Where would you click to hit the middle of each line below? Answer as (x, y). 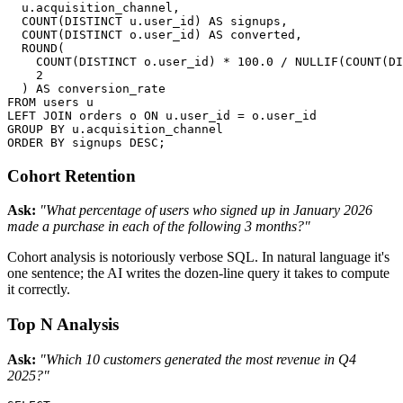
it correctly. (39, 290)
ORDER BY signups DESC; (86, 142)
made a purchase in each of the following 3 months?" (159, 227)
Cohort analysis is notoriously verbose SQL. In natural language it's (198, 257)
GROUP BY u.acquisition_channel (115, 129)
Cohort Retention (72, 175)
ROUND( (36, 48)
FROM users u (50, 102)
